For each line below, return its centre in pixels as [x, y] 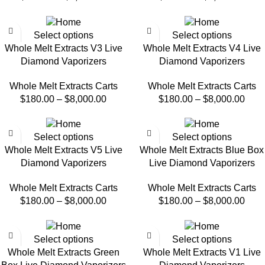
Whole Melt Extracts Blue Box [202, 150]
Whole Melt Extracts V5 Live [63, 150]
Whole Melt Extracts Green [63, 253]
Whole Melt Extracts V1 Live [202, 253]
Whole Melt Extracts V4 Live [202, 48]
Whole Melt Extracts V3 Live [63, 48]
